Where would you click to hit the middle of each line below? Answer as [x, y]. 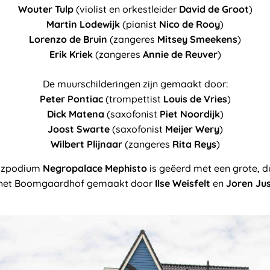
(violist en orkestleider [126, 9]
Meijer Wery [192, 129]
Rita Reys [194, 144]
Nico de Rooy [190, 24]
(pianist [140, 24]
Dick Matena [75, 114]
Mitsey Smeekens [197, 39]
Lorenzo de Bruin [68, 39]
